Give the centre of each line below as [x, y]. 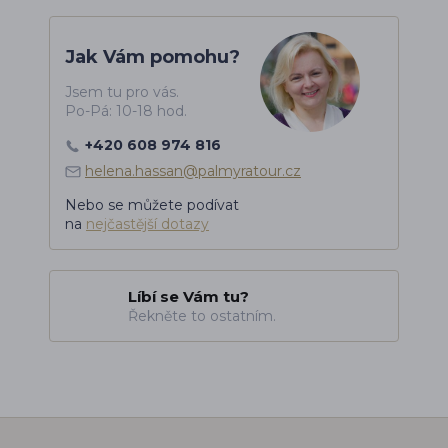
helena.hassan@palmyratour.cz [193, 171]
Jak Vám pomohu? [152, 57]
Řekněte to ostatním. [201, 316]
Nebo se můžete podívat [152, 205]
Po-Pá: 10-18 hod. [126, 111]
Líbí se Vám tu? [188, 297]
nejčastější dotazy [147, 224]
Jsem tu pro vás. [122, 92]
